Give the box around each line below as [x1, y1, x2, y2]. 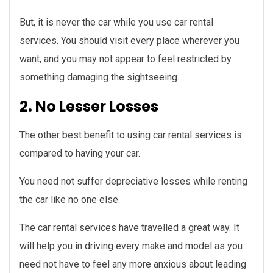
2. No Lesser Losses [19, 96, 158, 117]
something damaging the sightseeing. [19, 71, 179, 83]
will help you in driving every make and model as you [19, 240, 243, 252]
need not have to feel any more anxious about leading [19, 258, 246, 271]
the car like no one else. [19, 194, 120, 206]
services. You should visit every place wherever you [19, 35, 239, 47]
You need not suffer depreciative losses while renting [19, 175, 247, 188]
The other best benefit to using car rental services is [19, 129, 242, 141]
